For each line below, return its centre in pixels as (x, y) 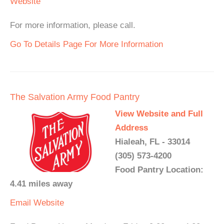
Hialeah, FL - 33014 (152, 142)
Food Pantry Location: (159, 170)
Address (131, 128)
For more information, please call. (73, 25)
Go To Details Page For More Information (86, 44)
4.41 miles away (41, 184)
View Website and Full (159, 114)
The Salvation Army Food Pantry (75, 97)
